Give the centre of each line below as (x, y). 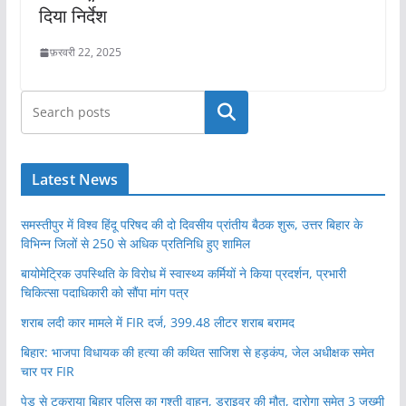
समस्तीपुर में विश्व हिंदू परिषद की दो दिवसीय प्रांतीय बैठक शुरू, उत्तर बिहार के (191, 225)
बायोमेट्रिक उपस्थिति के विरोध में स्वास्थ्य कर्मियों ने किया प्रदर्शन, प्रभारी (183, 274)
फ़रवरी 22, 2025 (85, 53)
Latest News (75, 180)
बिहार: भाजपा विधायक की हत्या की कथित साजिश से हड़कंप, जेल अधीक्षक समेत (197, 353)
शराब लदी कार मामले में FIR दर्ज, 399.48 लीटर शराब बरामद (157, 323)
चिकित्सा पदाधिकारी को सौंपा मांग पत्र (104, 293)
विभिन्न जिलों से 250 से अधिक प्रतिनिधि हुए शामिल (135, 244)
